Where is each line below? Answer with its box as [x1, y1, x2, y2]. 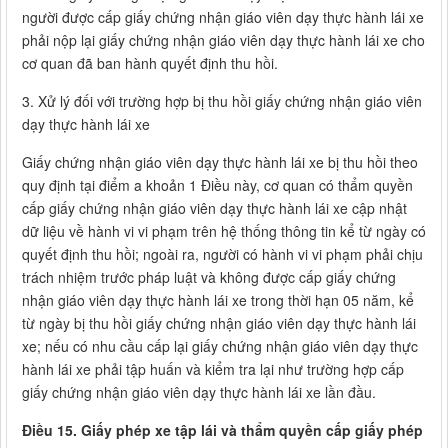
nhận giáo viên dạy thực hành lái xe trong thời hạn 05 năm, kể [22, 290, 414, 311]
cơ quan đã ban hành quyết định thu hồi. [22, 53, 278, 74]
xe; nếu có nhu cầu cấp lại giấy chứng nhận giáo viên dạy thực [22, 336, 418, 357]
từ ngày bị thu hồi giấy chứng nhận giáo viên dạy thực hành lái [22, 313, 416, 334]
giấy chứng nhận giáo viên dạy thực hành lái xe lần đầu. [22, 382, 376, 403]
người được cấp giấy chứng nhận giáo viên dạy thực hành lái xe [22, 7, 424, 28]
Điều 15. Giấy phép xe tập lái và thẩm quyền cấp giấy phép [22, 420, 423, 441]
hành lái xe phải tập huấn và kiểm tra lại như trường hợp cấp [22, 359, 404, 380]
